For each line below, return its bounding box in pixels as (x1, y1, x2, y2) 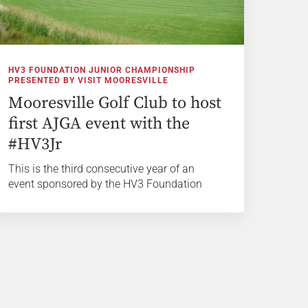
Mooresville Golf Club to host (8, 92, 222, 113)
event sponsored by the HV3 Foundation (8, 177, 203, 190)
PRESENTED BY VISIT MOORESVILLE (8, 75, 169, 85)
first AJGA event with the (8, 113, 190, 134)
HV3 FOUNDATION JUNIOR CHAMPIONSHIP (8, 65, 196, 75)
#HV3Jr (8, 133, 63, 155)
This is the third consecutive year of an (8, 162, 195, 175)
